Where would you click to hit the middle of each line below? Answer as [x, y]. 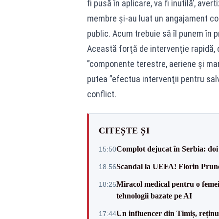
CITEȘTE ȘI [124, 131]
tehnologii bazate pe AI [154, 196]
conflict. [101, 94]
